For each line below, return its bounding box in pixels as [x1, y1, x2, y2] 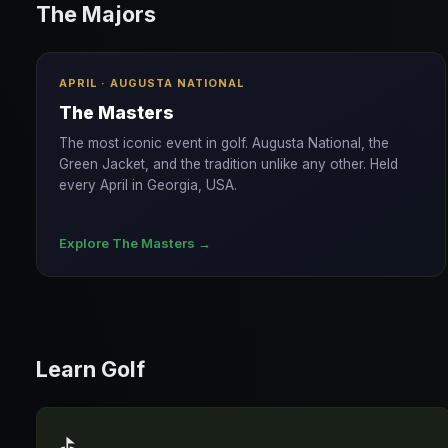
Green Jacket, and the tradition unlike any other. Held [59, 156, 398, 172]
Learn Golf [36, 356, 145, 382]
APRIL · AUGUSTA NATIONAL [59, 76, 244, 90]
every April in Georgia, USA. [59, 177, 237, 193]
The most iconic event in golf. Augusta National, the [59, 135, 389, 151]
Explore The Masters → [59, 235, 211, 251]
